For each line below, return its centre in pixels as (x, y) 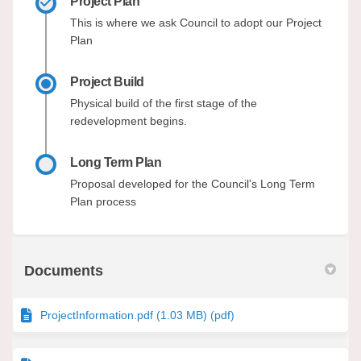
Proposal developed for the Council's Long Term (193, 183)
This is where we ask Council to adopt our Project (196, 22)
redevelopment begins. (129, 120)
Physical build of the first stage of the (164, 103)
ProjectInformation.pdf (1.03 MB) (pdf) (137, 315)
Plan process (103, 201)
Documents (64, 270)
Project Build (107, 81)
